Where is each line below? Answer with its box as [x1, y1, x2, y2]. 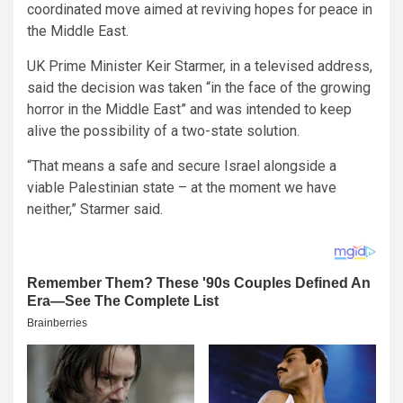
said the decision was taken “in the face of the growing [27, 78, 371, 96]
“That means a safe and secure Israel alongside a [27, 157, 336, 175]
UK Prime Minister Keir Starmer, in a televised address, [27, 57, 372, 75]
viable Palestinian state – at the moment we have [27, 178, 336, 196]
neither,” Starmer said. [27, 200, 163, 218]
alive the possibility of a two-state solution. [27, 121, 300, 139]
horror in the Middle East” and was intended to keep [27, 100, 352, 118]
